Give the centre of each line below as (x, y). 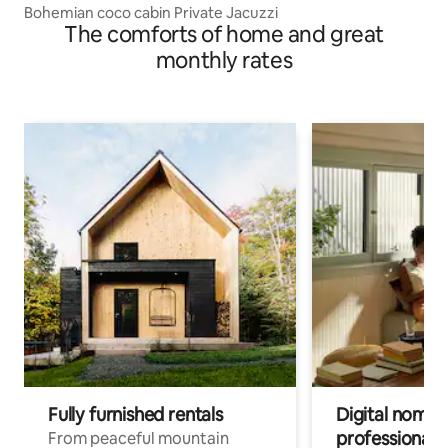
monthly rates (224, 60)
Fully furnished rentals (135, 414)
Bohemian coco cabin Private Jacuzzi (151, 12)
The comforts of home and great (224, 34)
